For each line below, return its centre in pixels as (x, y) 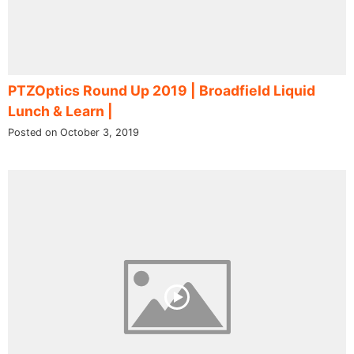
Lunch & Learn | (60, 111)
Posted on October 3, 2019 (73, 133)
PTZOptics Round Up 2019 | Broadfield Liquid (162, 91)
